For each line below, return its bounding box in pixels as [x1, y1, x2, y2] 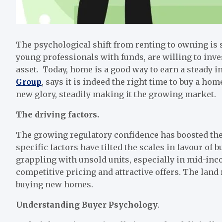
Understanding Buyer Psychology [16, 200, 158, 210]
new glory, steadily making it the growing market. [16, 89, 216, 99]
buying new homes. [16, 179, 93, 189]
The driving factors [16, 110, 97, 119]
